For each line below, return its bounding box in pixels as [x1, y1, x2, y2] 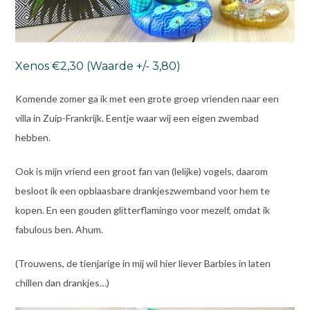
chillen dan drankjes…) [15, 276, 109, 289]
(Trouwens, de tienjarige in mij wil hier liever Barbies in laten [15, 257, 271, 269]
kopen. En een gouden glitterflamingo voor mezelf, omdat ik [15, 203, 270, 216]
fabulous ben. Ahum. [15, 223, 103, 235]
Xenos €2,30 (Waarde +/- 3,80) [15, 59, 181, 73]
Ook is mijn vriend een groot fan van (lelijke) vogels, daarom [15, 165, 268, 177]
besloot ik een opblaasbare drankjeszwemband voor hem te [15, 184, 270, 197]
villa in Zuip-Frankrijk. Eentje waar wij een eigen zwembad [15, 111, 259, 124]
